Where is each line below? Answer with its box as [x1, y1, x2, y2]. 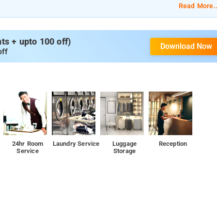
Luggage [112, 140, 137, 147]
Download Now [160, 41, 213, 51]
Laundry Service [52, 140, 100, 147]
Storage [113, 147, 136, 155]
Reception [158, 140, 187, 147]
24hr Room [12, 140, 44, 147]
